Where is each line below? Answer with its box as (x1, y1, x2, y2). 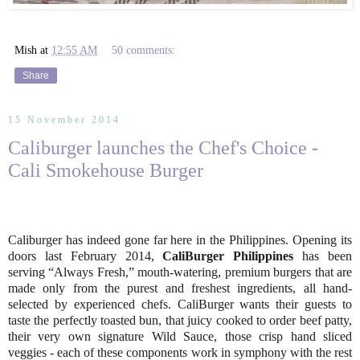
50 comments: (112, 43, 176, 56)
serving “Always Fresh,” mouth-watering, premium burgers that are (8, 265, 352, 280)
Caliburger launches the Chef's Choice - (8, 136, 318, 158)
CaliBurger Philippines (162, 249, 294, 264)
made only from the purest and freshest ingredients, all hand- (8, 281, 352, 296)
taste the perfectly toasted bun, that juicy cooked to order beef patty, (8, 313, 352, 328)
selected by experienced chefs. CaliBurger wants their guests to (8, 297, 352, 312)
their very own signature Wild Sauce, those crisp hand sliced (8, 329, 352, 344)
